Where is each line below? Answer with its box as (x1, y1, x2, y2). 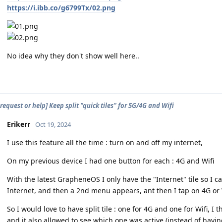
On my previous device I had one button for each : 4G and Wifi (7, 156, 214, 166)
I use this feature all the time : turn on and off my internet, (7, 137, 203, 147)
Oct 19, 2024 (35, 119, 71, 129)
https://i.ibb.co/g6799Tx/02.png (7, 2, 115, 12)
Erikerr (7, 119, 30, 129)
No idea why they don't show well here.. (7, 51, 139, 60)
